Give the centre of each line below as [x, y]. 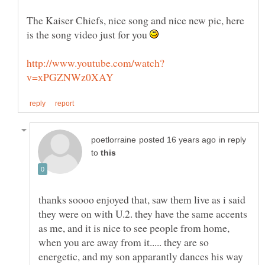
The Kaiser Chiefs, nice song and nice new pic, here [135, 20]
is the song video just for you [88, 35]
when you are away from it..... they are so [124, 242]
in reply [232, 140]
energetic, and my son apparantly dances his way [141, 256]
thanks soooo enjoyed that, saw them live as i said [142, 199]
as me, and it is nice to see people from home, [134, 227]
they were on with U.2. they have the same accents [143, 213]
